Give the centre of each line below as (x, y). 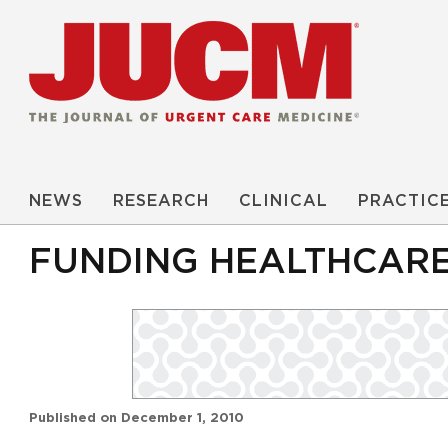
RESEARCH (161, 201)
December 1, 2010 (182, 417)
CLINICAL (283, 201)
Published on (73, 417)
